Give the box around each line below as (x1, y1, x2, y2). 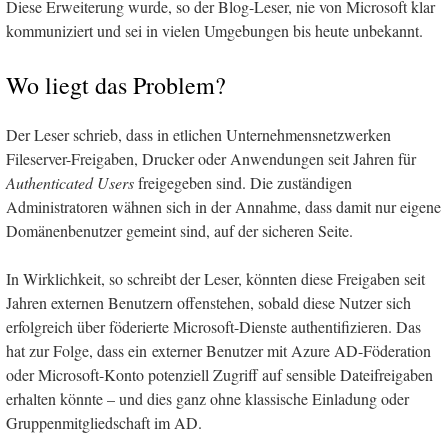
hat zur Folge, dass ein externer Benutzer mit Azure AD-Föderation (6, 340, 431, 362)
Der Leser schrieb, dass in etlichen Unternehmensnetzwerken (6, 124, 391, 146)
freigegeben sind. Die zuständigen (134, 172, 352, 194)
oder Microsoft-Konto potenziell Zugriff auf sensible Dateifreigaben (6, 364, 433, 386)
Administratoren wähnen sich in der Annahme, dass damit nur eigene (6, 196, 441, 218)
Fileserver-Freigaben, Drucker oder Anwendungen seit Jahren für (6, 148, 416, 170)
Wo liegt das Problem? (6, 69, 226, 102)
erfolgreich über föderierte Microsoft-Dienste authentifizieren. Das (6, 316, 421, 338)
